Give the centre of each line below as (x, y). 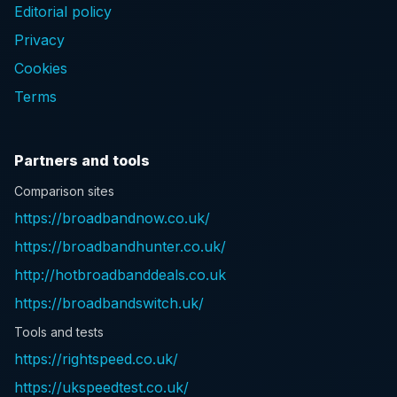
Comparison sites (64, 191)
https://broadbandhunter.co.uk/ (120, 246)
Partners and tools (82, 160)
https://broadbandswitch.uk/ (109, 303)
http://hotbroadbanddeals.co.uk (120, 275)
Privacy (39, 40)
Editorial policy (63, 12)
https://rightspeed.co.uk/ (96, 358)
